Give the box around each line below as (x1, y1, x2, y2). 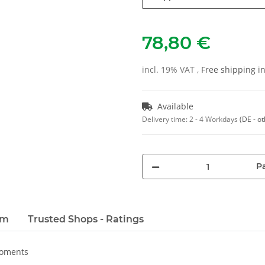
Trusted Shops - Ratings (28, 214, 144, 225)
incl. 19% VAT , (142, 64, 201, 76)
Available (157, 101, 193, 112)
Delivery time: (142, 114, 189, 125)
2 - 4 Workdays (189, 114, 240, 125)
